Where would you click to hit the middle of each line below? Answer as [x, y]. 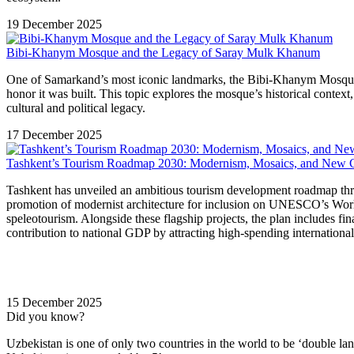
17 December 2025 [54, 134]
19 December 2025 [54, 24]
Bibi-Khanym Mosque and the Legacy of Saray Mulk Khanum [163, 52]
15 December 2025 [54, 302]
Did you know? [45, 316]
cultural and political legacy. [76, 107]
